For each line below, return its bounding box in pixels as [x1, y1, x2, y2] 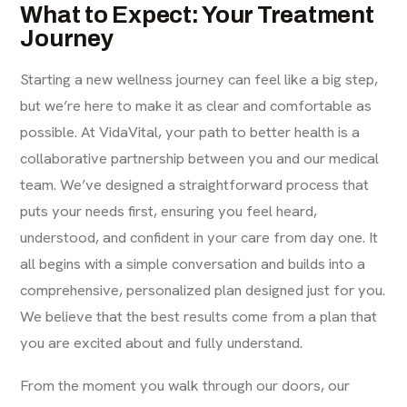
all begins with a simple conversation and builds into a [20, 253, 366, 274]
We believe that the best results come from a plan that [20, 306, 378, 327]
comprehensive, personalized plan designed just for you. [20, 280, 386, 301]
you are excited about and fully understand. [20, 333, 303, 353]
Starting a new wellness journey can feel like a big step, [20, 69, 379, 90]
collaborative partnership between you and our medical [20, 148, 380, 169]
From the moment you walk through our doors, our [20, 375, 351, 396]
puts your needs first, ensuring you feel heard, [20, 201, 318, 222]
